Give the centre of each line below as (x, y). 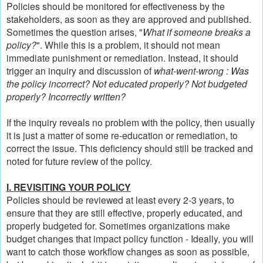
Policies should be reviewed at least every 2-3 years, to (120, 200)
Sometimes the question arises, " (75, 32)
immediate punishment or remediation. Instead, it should (122, 58)
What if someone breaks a (197, 32)
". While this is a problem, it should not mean (128, 45)
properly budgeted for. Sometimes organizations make (118, 226)
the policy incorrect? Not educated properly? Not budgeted (127, 84)
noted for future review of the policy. (79, 161)
